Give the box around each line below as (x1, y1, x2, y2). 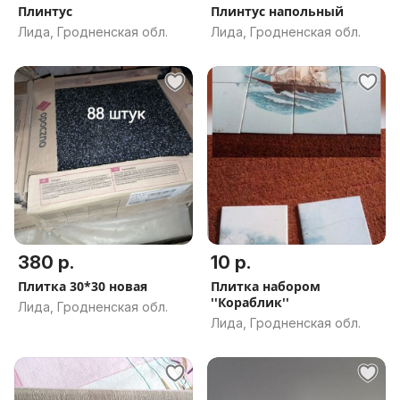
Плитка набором (211, 278, 321, 295)
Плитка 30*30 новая (18, 278, 147, 295)
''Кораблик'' (211, 294, 289, 311)
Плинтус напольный (211, 3, 344, 20)
